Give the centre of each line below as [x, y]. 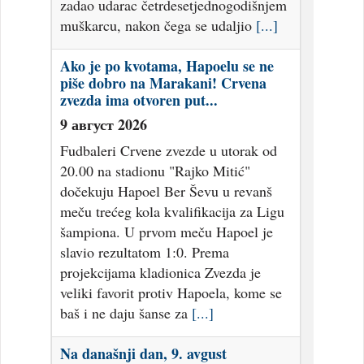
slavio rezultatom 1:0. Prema [145, 252]
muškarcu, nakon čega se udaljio [158, 26]
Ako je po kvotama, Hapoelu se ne [167, 66]
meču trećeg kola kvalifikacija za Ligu [173, 212]
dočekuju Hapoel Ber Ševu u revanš [167, 191]
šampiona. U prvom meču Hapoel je [167, 232]
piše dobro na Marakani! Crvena [164, 83]
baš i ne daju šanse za [126, 313]
